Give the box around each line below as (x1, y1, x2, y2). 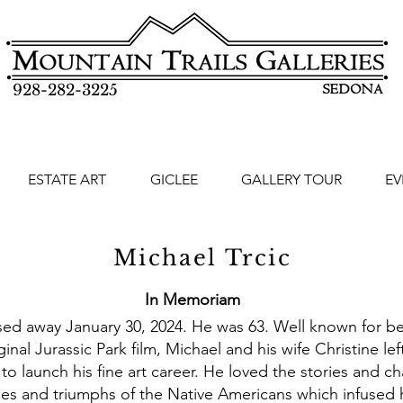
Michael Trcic (112, 245, 292, 271)
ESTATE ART (27, 171, 106, 188)
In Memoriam (145, 290, 240, 309)
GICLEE (149, 171, 198, 188)
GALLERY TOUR (241, 171, 342, 188)
